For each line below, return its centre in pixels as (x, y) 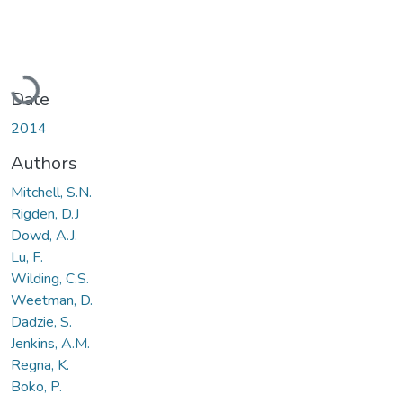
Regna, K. (40, 365)
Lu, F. (27, 257)
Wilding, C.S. (50, 278)
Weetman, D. (52, 300)
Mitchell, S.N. (51, 192)
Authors (44, 163)
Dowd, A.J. (44, 235)
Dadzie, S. (41, 322)
